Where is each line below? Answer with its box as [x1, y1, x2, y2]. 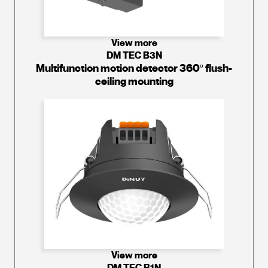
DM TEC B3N [106, 49, 162, 62]
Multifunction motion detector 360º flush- [36, 62, 232, 75]
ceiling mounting [95, 75, 173, 89]
